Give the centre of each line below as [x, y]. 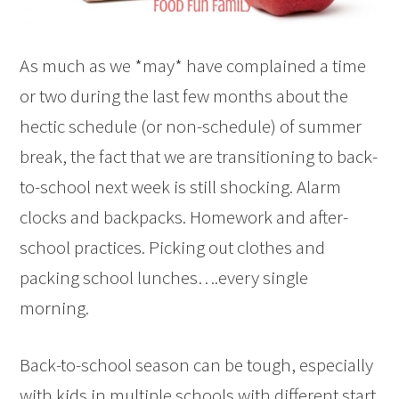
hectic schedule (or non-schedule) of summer [191, 126]
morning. [55, 307]
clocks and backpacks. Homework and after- [184, 216]
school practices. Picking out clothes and [173, 247]
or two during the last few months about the [184, 95]
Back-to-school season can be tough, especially [197, 364]
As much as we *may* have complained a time [193, 65]
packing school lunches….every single [164, 277]
